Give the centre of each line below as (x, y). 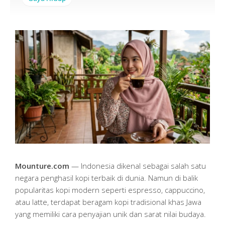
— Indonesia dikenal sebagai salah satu (138, 165)
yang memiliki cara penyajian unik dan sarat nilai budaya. (110, 214)
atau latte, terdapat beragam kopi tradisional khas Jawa (108, 202)
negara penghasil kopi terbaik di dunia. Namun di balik (106, 178)
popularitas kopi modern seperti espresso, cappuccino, (110, 190)
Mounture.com (42, 165)
